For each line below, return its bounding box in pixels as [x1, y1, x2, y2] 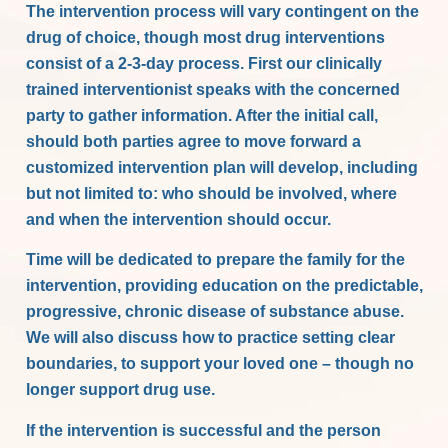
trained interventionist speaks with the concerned [26, 80, 401, 98]
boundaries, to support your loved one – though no [26, 355, 415, 373]
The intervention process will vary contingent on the [26, 2, 420, 20]
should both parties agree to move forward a [26, 132, 362, 150]
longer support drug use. [26, 381, 216, 399]
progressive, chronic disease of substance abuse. [26, 303, 405, 321]
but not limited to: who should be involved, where [26, 184, 398, 202]
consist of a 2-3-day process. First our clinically [26, 54, 383, 72]
